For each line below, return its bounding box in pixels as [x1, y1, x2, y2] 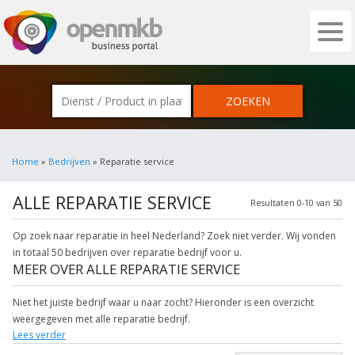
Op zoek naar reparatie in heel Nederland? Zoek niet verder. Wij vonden [13, 229, 336, 242]
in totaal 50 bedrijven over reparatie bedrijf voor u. [13, 246, 242, 259]
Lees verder [13, 328, 66, 342]
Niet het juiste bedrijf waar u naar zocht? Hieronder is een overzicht [13, 296, 314, 309]
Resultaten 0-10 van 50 [250, 197, 342, 208]
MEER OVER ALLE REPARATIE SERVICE [13, 260, 240, 278]
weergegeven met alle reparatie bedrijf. [13, 312, 190, 326]
